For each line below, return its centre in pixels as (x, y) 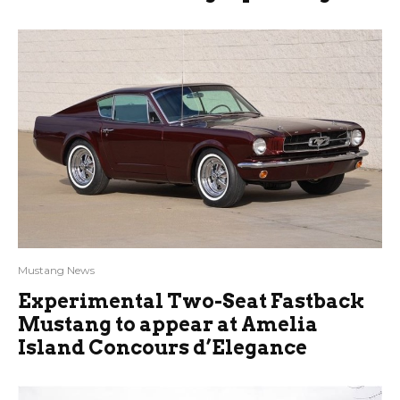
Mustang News (56, 271)
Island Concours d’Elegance (162, 348)
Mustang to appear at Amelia (168, 325)
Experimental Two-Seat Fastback (192, 301)
